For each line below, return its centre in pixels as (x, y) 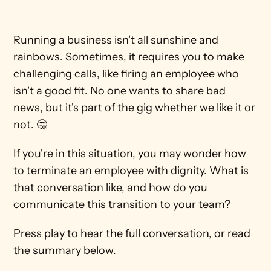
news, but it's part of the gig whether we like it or (135, 108)
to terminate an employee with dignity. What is (131, 171)
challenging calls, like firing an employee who (126, 74)
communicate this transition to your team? (122, 204)
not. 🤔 (31, 125)
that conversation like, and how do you (111, 188)
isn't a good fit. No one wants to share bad (120, 91)
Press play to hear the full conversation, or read (132, 233)
